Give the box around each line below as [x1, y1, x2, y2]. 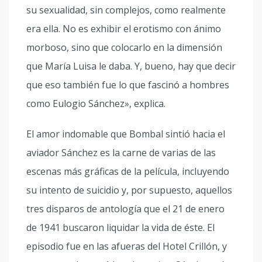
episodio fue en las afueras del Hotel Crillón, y [26, 240, 227, 253]
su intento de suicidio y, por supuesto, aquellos [26, 184, 232, 196]
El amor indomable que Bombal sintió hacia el [26, 127, 225, 140]
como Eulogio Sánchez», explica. [26, 97, 166, 110]
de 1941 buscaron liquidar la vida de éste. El [26, 221, 215, 234]
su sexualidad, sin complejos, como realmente [26, 4, 226, 16]
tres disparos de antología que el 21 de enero [26, 202, 225, 215]
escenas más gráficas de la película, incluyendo [26, 165, 229, 178]
